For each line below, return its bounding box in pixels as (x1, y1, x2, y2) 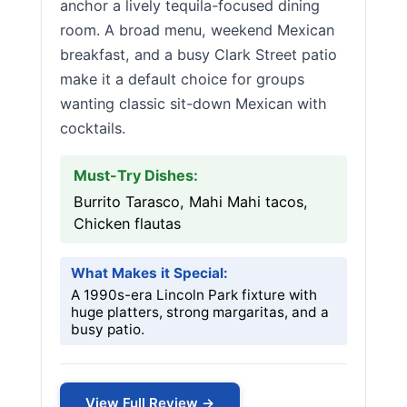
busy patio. (71, 321, 144, 338)
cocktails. (60, 119, 125, 137)
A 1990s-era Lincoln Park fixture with (71, 286, 317, 303)
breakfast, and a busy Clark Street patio (60, 45, 337, 64)
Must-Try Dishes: (74, 166, 198, 184)
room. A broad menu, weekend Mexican (60, 21, 334, 39)
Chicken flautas (74, 214, 181, 233)
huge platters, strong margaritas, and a (71, 303, 329, 321)
